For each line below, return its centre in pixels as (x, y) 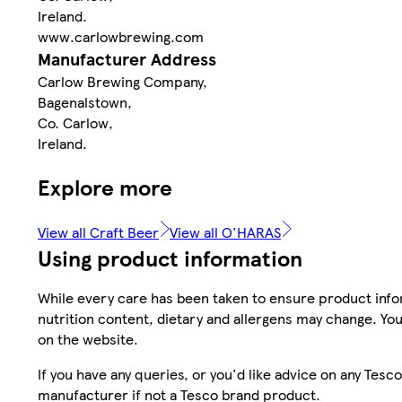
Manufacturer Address (127, 59)
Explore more (105, 187)
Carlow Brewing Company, (122, 82)
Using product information (170, 258)
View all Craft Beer (98, 232)
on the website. (88, 339)
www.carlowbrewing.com (121, 37)
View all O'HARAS (225, 232)
